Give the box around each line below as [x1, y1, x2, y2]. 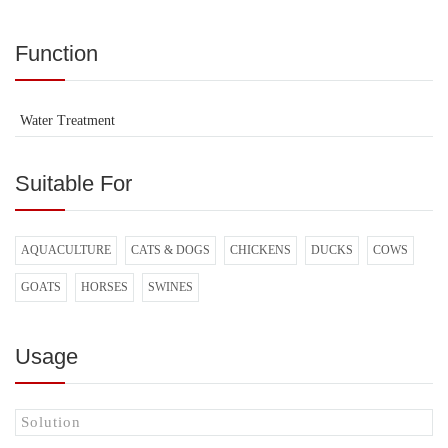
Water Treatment [20, 112, 115, 128]
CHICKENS [230, 242, 291, 257]
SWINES [148, 279, 193, 294]
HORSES [81, 279, 128, 294]
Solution [21, 413, 81, 430]
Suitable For [15, 170, 132, 196]
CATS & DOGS [131, 242, 210, 257]
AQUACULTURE [21, 242, 111, 257]
